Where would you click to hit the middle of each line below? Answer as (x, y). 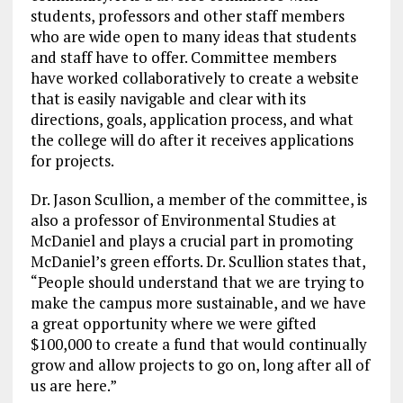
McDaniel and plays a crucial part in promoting (191, 241)
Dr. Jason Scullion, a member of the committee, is (198, 200)
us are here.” (73, 386)
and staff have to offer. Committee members (183, 58)
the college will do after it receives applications (192, 140)
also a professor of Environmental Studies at (183, 220)
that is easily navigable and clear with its (168, 99)
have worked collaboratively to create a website (194, 78)
